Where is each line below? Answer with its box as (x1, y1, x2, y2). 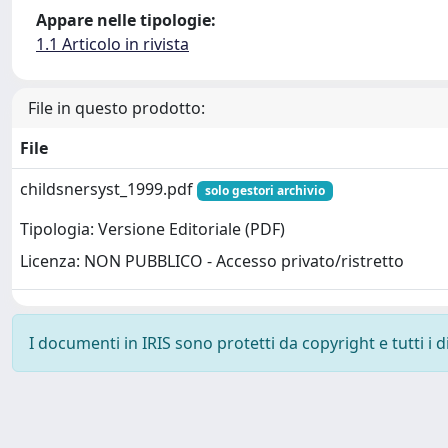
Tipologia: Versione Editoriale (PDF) (20, 218, 285, 241)
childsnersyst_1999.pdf (20, 178, 197, 200)
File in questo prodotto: (28, 97, 205, 119)
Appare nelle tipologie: (36, 9, 216, 31)
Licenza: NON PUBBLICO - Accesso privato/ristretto (20, 250, 404, 273)
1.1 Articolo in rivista (36, 33, 189, 55)
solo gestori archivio (204, 182, 325, 199)
